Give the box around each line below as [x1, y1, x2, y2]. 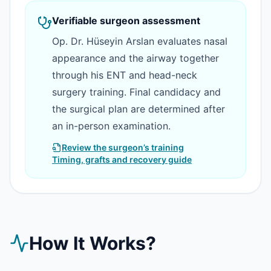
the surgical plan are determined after [52, 103, 225, 115]
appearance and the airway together [52, 52, 219, 64]
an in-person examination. [52, 120, 171, 132]
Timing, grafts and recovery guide [52, 154, 192, 165]
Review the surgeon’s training [62, 142, 184, 152]
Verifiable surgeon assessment [52, 15, 200, 27]
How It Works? [29, 232, 156, 254]
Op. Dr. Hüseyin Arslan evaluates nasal [52, 35, 227, 47]
